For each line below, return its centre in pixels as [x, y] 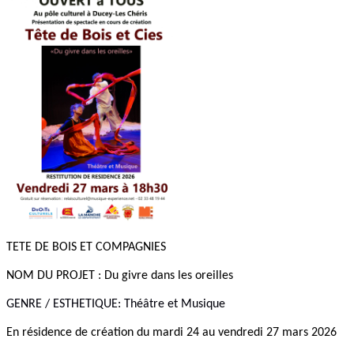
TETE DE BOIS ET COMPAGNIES [86, 248]
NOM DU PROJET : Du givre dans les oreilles [120, 276]
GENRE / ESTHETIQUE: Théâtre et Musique [116, 305]
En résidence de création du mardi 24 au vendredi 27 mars [157, 333]
